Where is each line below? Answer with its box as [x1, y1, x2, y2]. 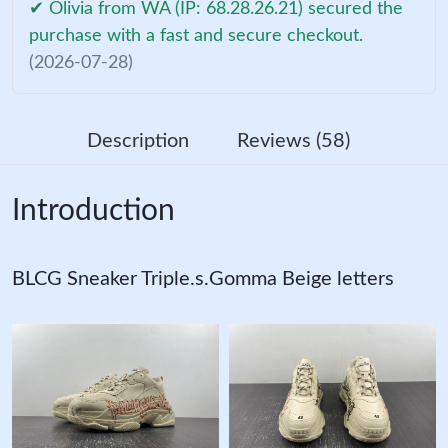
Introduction [12, 195, 175, 226]
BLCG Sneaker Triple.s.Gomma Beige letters [12, 268, 394, 289]
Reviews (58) [236, 130, 350, 151]
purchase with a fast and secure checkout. [29, 26, 363, 45]
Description [86, 130, 189, 151]
